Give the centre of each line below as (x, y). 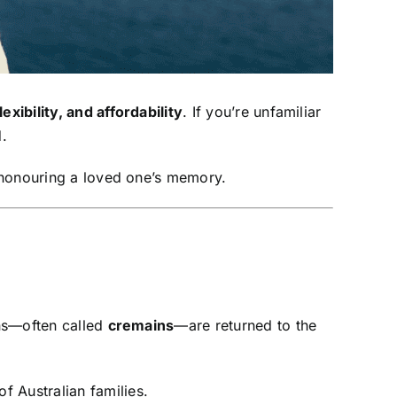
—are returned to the (245, 325)
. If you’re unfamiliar (252, 112)
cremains (141, 325)
